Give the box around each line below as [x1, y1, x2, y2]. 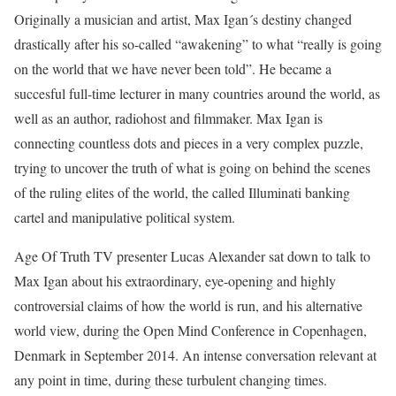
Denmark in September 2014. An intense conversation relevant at [14, 346, 377, 365]
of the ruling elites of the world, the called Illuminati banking [14, 183, 350, 202]
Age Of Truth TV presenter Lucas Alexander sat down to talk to [14, 247, 370, 266]
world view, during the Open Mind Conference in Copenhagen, [14, 321, 367, 340]
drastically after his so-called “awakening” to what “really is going [14, 34, 382, 54]
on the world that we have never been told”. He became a [14, 59, 331, 79]
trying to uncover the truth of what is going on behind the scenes [14, 158, 370, 178]
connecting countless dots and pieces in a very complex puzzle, [14, 133, 363, 153]
